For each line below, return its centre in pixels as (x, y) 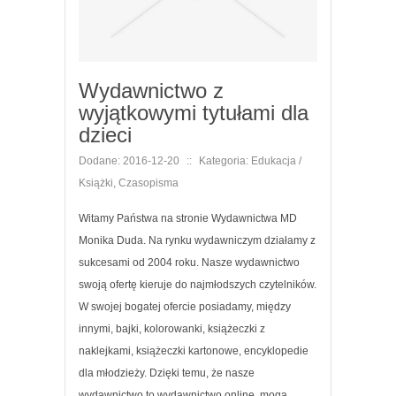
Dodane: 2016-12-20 (129, 160)
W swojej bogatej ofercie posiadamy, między (185, 306)
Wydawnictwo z (151, 90)
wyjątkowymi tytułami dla (194, 112)
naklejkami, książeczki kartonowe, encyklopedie (194, 350)
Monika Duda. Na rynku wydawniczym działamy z (197, 240)
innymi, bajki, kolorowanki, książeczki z (172, 328)
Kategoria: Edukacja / (250, 160)
